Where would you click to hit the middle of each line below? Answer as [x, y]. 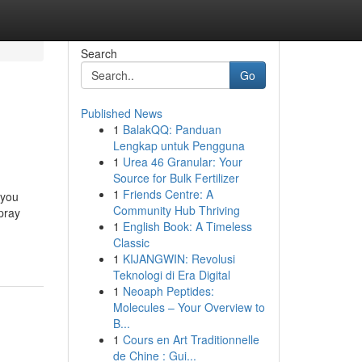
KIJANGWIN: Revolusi [179, 259]
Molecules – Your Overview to [189, 307]
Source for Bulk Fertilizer [176, 178]
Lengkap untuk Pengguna [179, 145]
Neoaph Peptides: [168, 291]
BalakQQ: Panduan [172, 129]
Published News [121, 113]
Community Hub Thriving [176, 210]
